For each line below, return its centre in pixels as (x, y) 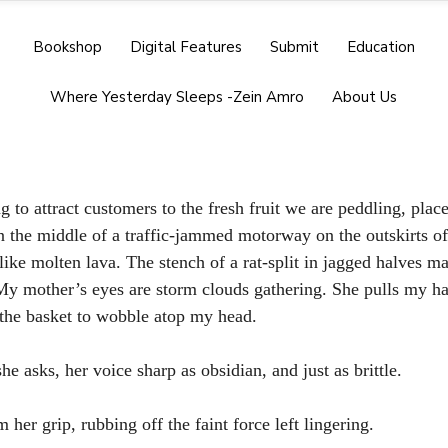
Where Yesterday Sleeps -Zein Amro (177, 97)
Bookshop (67, 47)
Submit (294, 47)
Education (380, 47)
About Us (364, 97)
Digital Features (185, 47)
